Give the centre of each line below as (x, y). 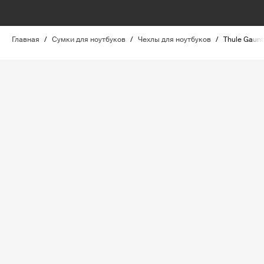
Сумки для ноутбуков (89, 39)
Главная (26, 39)
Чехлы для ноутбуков (174, 39)
